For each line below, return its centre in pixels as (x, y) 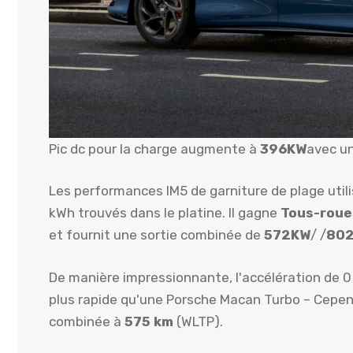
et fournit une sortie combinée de (156, 235)
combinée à (87, 321)
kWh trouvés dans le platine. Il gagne (165, 213)
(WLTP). (198, 321)
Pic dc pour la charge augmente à (154, 149)
